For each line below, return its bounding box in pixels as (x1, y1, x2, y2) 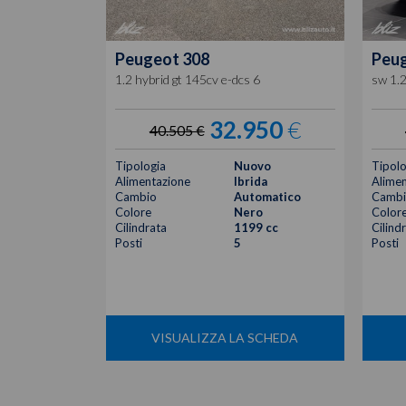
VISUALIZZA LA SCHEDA (151, 329, 299, 345)
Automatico (234, 188, 302, 204)
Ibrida (234, 173, 268, 188)
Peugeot (115, 48, 179, 69)
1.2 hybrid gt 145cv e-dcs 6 (115, 71, 260, 87)
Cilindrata (115, 219, 167, 235)
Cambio (115, 188, 157, 204)
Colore (115, 204, 151, 219)
